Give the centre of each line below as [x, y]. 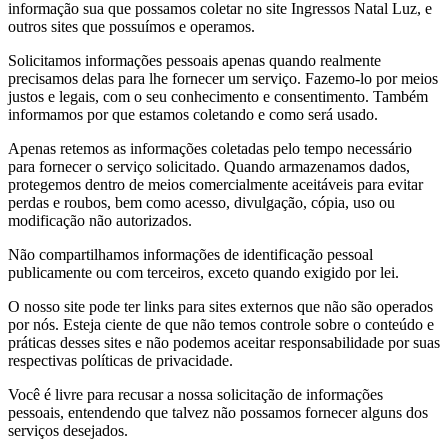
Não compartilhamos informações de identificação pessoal [190, 255]
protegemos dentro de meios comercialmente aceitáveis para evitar [215, 185]
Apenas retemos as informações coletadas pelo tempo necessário [210, 149]
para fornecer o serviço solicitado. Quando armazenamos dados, [209, 167]
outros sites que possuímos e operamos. [131, 27]
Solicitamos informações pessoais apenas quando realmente [194, 61]
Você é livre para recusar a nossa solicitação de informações [195, 395]
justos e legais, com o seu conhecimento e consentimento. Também [218, 97]
